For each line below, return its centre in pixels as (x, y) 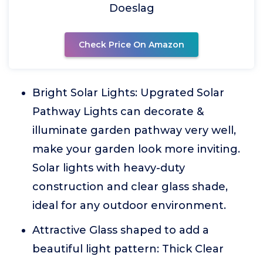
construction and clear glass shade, (130, 187)
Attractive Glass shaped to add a (121, 230)
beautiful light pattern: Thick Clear (128, 249)
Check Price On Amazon (131, 45)
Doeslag (131, 8)
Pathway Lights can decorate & (118, 112)
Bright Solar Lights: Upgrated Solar (128, 93)
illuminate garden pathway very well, (134, 130)
